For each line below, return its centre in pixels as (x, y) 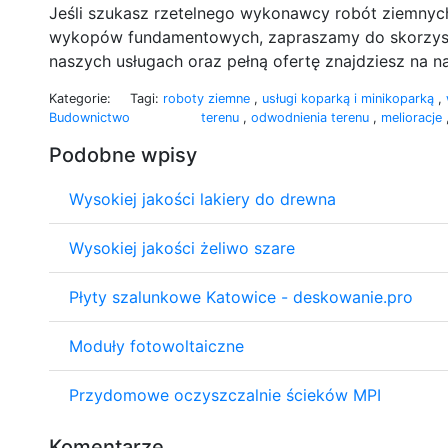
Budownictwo (89, 117)
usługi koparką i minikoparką (350, 98)
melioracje (413, 117)
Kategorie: (80, 98)
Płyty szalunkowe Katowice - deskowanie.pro (241, 296)
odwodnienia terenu (312, 117)
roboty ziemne (208, 98)
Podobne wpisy (123, 154)
